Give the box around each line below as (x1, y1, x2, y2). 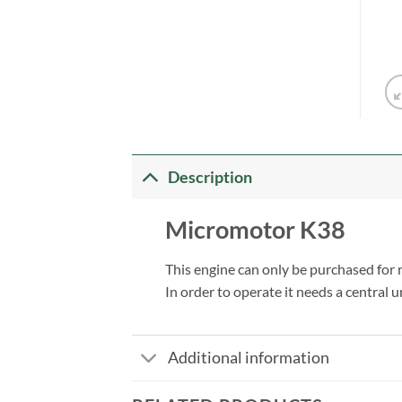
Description (168, 167, 253, 187)
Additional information (168, 348, 330, 368)
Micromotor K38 (164, 214, 345, 245)
